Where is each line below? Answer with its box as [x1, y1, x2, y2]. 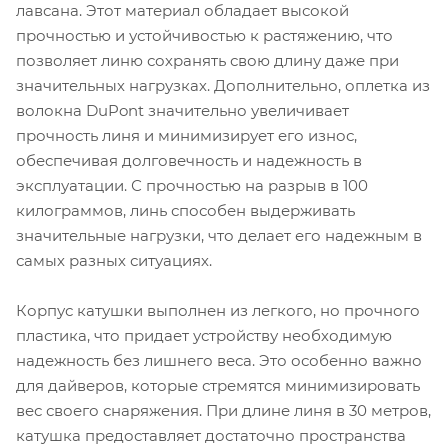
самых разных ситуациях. [16, 251, 212, 271]
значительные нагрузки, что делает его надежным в [16, 226, 422, 246]
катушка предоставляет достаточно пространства [16, 426, 406, 446]
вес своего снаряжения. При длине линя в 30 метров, [16, 401, 431, 421]
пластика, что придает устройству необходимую [16, 326, 392, 346]
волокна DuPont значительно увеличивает [16, 101, 349, 121]
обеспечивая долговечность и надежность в [16, 151, 362, 171]
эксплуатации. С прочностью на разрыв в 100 [16, 176, 368, 196]
